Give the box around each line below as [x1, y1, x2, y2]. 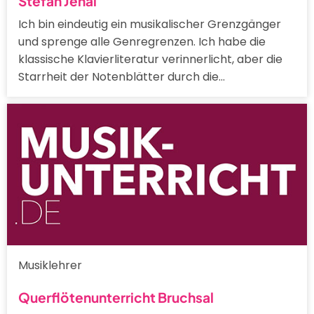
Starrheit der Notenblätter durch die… [18, 68, 225, 85]
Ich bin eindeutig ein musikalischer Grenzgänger [18, 15, 281, 32]
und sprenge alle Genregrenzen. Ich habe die [18, 33, 266, 50]
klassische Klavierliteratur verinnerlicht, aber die [18, 50, 282, 67]
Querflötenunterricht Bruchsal [18, 288, 214, 306]
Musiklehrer [18, 257, 82, 274]
